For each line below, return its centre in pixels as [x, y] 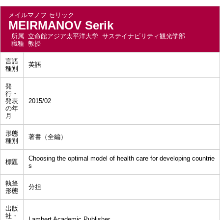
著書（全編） [48, 137]
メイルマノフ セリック [41, 15]
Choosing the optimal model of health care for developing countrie [122, 158]
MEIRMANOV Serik [61, 25]
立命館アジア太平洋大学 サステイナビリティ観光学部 [107, 36]
